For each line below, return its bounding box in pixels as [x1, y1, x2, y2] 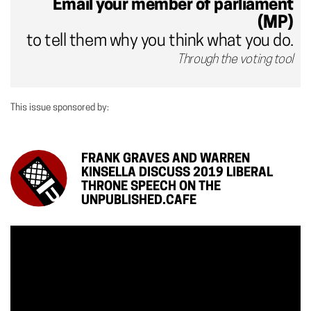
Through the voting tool [177, 53, 294, 67]
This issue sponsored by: [10, 103, 109, 112]
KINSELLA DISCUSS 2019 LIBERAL [81, 167, 273, 180]
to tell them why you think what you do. [26, 33, 294, 50]
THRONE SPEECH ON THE [81, 180, 221, 194]
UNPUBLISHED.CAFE [81, 194, 196, 208]
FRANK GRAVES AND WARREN [81, 153, 250, 166]
